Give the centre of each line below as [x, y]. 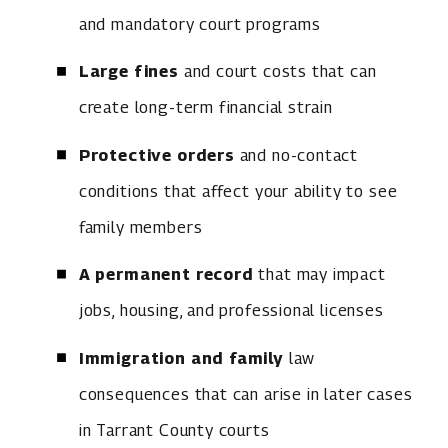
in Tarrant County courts [174, 429]
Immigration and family [181, 357]
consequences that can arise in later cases [245, 393]
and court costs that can [277, 71]
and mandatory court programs [199, 23]
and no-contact [296, 154]
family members [140, 226]
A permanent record [166, 274]
